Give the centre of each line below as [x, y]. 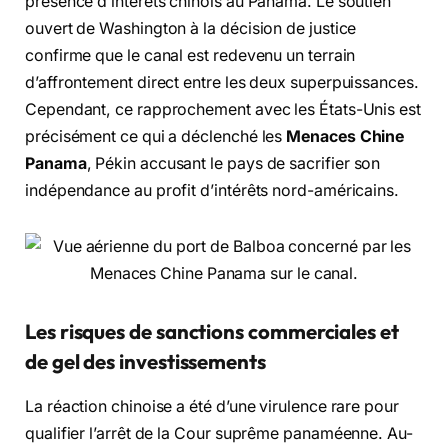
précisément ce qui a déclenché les [156, 136]
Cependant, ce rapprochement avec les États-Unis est [223, 109]
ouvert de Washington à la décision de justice [191, 28]
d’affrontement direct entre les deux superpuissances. [222, 82]
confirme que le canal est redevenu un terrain [190, 55]
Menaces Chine [345, 136]
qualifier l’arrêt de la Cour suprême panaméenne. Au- [219, 433]
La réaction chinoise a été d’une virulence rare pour [212, 406]
